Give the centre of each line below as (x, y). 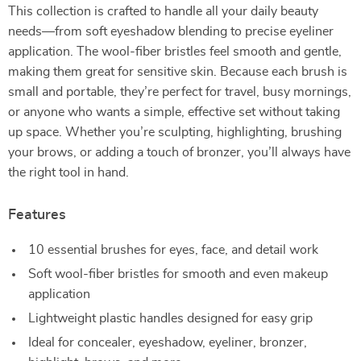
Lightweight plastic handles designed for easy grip (170, 318)
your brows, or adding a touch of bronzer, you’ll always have (179, 152)
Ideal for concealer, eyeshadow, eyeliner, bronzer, (168, 342)
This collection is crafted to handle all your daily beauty (163, 11)
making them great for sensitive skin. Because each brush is (178, 72)
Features (37, 215)
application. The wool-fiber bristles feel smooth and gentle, (175, 52)
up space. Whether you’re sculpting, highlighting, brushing (175, 132)
